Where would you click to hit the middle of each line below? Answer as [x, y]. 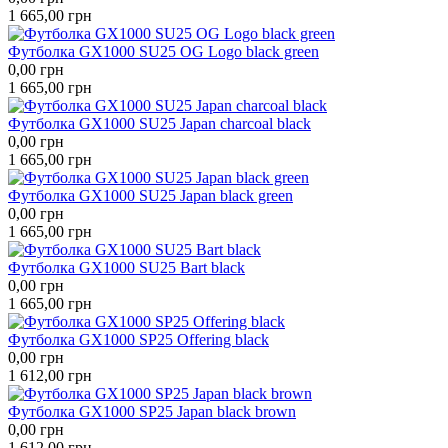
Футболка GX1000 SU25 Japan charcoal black [159, 123]
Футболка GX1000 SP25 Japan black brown [152, 411]
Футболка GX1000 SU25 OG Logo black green [163, 51]
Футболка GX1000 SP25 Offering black [138, 339]
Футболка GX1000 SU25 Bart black [126, 267]
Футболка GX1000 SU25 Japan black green [150, 195]
